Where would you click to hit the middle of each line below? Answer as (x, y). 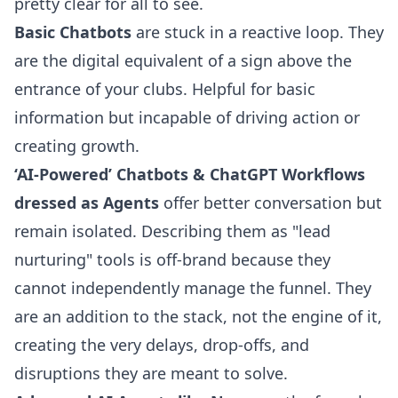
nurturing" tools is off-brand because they (172, 260)
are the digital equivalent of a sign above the (183, 61)
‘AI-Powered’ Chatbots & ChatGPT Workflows (190, 175)
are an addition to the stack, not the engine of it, (198, 317)
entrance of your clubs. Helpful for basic (165, 89)
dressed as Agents (87, 203)
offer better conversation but (271, 203)
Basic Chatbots (73, 32)
